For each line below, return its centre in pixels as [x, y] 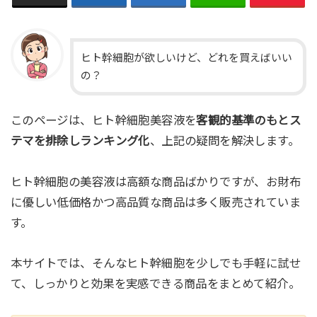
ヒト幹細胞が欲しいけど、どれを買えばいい [186, 58]
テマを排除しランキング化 [80, 140]
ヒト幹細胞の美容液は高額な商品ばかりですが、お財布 [156, 181]
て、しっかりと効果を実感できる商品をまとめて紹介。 [155, 284]
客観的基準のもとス [249, 120]
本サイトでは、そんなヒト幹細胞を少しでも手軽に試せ [156, 264]
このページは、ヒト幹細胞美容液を [103, 120]
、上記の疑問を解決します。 [225, 140]
